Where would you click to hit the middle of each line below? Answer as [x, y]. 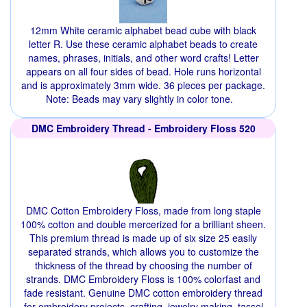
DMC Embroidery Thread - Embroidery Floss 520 [143, 128]
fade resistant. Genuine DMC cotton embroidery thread [143, 293]
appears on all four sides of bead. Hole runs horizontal [143, 72]
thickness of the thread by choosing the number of [143, 266]
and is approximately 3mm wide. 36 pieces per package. [143, 85]
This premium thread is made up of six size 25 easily [143, 238]
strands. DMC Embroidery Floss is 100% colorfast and [143, 279]
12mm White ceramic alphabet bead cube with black [143, 30]
